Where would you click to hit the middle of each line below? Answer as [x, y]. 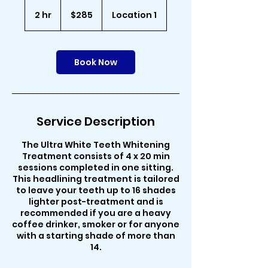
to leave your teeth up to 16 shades [96, 190]
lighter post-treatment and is [96, 202]
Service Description [96, 121]
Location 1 [134, 15]
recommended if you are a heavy [96, 213]
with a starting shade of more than [96, 236]
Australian [75, 10]
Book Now [96, 62]
